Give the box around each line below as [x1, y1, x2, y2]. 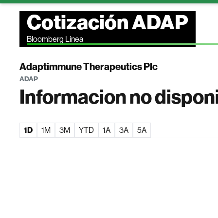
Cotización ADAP [27, 11, 189, 35]
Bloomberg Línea [27, 35, 84, 44]
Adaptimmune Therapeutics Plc [19, 61, 158, 73]
